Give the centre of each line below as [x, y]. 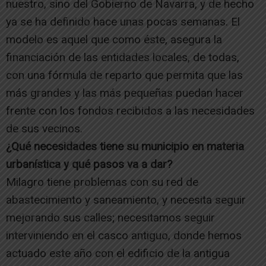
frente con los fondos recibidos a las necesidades [130, 110]
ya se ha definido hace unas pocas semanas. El [123, 21]
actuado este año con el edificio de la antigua [118, 253]
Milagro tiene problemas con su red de [102, 182]
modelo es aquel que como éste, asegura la [114, 39]
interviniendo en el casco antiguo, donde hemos [124, 235]
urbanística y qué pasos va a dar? [89, 164]
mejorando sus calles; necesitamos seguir [110, 217]
